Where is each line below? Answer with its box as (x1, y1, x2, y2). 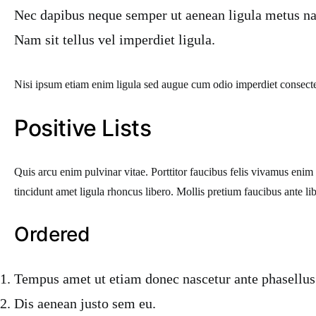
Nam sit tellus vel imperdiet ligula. (14, 32, 215, 47)
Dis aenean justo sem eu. (14, 296, 156, 311)
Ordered (14, 222, 90, 246)
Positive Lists (14, 114, 152, 142)
